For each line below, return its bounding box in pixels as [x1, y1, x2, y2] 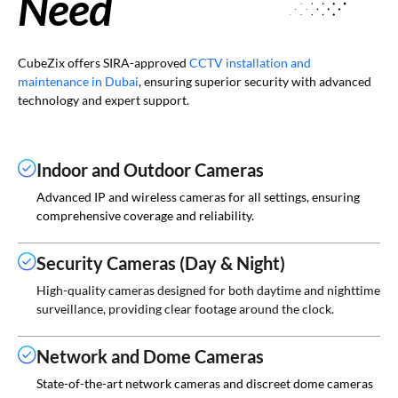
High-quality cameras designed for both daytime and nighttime [36, 282, 380, 298]
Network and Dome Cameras [36, 345, 264, 367]
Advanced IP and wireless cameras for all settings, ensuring [36, 188, 360, 204]
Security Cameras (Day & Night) [36, 251, 285, 274]
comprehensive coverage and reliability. [36, 207, 254, 223]
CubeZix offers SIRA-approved [18, 54, 189, 70]
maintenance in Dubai [18, 73, 139, 89]
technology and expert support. [18, 92, 189, 107]
